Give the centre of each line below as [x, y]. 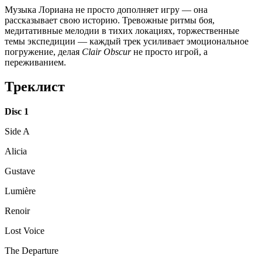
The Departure [32, 251]
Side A [17, 132]
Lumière [20, 191]
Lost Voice [25, 231]
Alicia [16, 151]
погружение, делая [43, 51]
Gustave [20, 171]
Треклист [35, 87]
